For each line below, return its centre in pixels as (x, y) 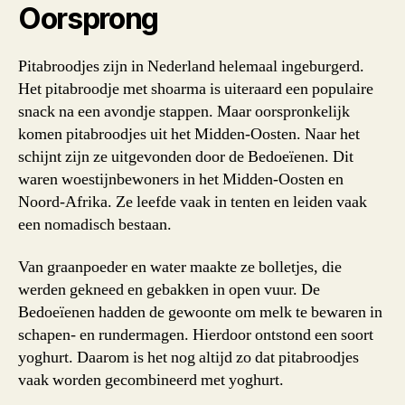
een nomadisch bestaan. (95, 224)
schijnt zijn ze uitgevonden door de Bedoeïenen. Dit (186, 156)
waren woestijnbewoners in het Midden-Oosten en (181, 179)
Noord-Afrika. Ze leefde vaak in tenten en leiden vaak (193, 202)
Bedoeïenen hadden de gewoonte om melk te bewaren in (200, 313)
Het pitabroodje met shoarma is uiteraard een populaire (196, 89)
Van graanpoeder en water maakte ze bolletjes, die (180, 268)
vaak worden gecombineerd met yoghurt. (151, 381)
